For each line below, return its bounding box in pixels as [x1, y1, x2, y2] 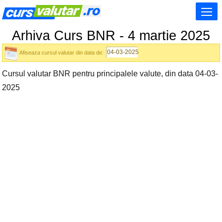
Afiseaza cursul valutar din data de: [19, 50, 104, 55]
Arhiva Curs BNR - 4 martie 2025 [12, 28, 210, 43]
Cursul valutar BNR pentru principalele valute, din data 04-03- [2, 69, 218, 78]
